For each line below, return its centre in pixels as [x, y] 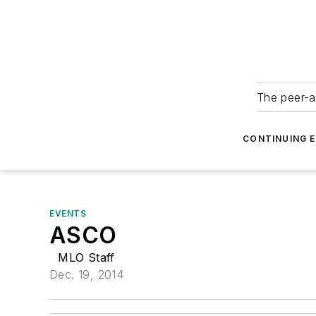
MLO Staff [86, 257]
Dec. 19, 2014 [87, 274]
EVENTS [68, 213]
